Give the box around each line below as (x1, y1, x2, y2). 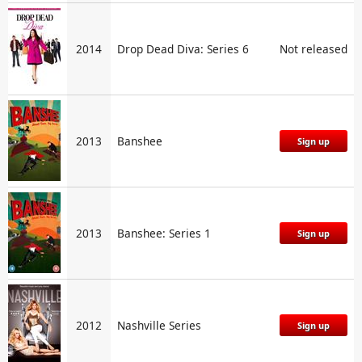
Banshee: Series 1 (117, 225, 211, 241)
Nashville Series (117, 317, 201, 333)
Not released (280, 40, 347, 57)
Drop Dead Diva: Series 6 (117, 40, 249, 57)
